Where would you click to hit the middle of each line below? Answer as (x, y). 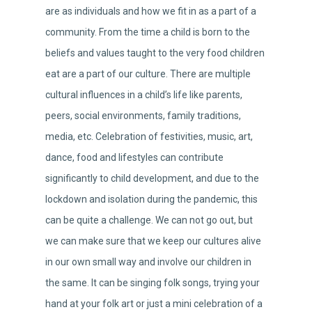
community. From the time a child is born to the (148, 32)
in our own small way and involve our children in (148, 262)
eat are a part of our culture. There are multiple (148, 74)
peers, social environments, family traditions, (143, 116)
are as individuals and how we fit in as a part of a (151, 11)
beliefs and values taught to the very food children (155, 53)
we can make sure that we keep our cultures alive (153, 241)
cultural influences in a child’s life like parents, (144, 95)
